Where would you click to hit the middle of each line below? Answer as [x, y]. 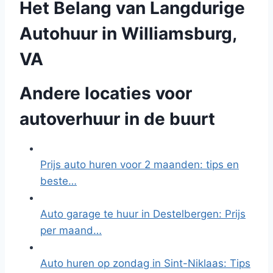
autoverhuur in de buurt [117, 119]
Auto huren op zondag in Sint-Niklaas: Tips [145, 263]
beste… [58, 181]
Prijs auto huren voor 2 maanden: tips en [140, 165]
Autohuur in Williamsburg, [128, 34]
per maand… [71, 230]
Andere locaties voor [106, 93]
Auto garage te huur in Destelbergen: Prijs [143, 214]
